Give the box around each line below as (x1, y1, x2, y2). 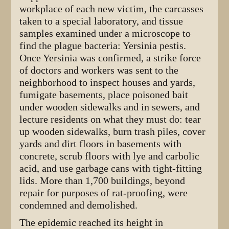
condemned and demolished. (19, 199, 138, 211)
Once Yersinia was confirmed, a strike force (19, 52, 201, 64)
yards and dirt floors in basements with (19, 138, 182, 150)
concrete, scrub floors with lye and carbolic (19, 150, 200, 162)
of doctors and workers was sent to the (19, 64, 179, 76)
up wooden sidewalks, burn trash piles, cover (19, 125, 206, 138)
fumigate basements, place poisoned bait (19, 88, 189, 101)
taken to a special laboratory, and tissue (19, 15, 184, 27)
